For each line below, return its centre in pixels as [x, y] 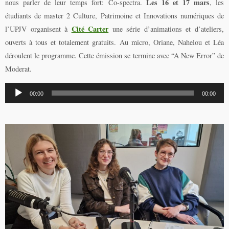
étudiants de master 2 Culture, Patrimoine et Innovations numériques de [114, 16]
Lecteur [16, 89]
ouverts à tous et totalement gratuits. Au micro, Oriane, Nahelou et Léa [114, 42]
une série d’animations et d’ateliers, [166, 29]
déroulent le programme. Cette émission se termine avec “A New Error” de [114, 55]
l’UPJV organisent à [38, 29]
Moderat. [18, 69]
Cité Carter [90, 29]
